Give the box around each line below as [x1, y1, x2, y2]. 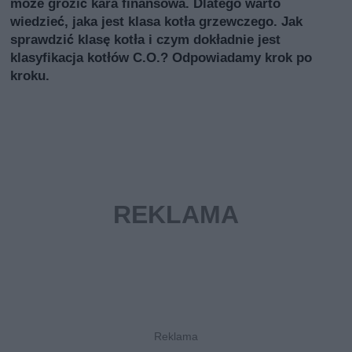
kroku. [10, 68, 50, 84]
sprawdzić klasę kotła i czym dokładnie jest [10, 31, 281, 48]
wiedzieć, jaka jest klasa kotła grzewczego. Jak [10, 13, 303, 30]
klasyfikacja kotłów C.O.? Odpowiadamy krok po [10, 49, 313, 66]
